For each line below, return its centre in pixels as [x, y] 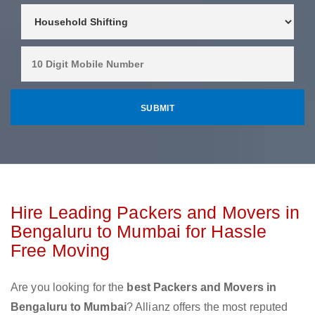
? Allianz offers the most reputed [207, 307]
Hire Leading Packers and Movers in [155, 213]
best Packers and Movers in [202, 288]
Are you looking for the [69, 288]
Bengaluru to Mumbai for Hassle [139, 232]
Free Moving [60, 251]
